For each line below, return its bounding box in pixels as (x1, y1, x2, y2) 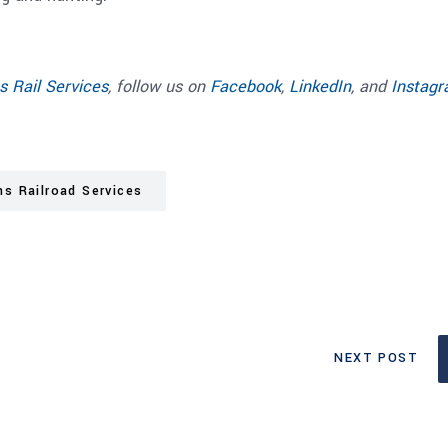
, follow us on (108, 74, 210, 98)
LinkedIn (289, 74, 351, 98)
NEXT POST (334, 348, 418, 367)
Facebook (210, 74, 281, 98)
